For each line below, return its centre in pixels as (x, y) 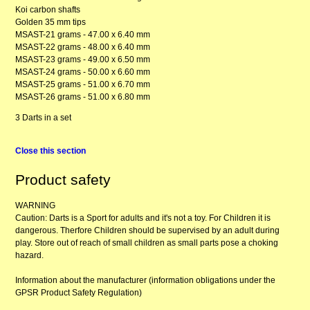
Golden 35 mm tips (51, 22)
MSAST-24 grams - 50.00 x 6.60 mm (83, 72)
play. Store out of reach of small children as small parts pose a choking (147, 243)
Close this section (51, 151)
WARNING (36, 205)
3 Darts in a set (44, 118)
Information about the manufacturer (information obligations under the (146, 280)
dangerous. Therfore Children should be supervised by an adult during (148, 230)
